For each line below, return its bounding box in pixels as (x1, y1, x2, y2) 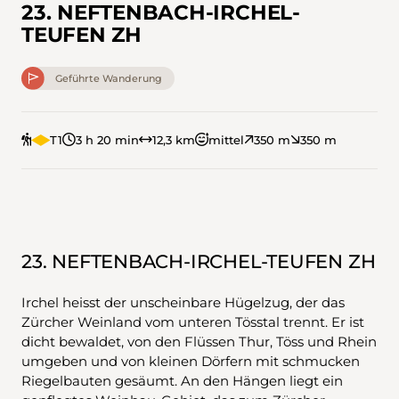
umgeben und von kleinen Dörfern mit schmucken (21, 353, 360, 370)
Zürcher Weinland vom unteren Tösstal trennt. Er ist (21, 313, 364, 331)
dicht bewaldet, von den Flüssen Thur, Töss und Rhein (21, 333, 377, 351)
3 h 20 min (75, 133, 139, 148)
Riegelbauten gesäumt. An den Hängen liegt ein (21, 372, 343, 390)
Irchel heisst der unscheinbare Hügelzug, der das (21, 294, 345, 312)
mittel (208, 133, 244, 148)
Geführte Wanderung (54, 71, 162, 85)
